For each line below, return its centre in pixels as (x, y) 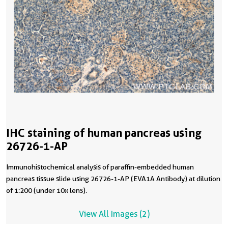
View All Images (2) (114, 214)
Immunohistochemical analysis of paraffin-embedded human (100, 167)
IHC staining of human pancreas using (104, 133)
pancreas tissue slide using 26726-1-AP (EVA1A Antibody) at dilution (113, 179)
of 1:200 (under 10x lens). (47, 191)
